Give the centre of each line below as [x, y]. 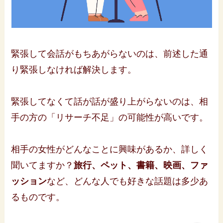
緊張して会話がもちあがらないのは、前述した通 [110, 54]
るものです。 [38, 197]
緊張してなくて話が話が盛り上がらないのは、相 [110, 101]
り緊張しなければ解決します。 [74, 69]
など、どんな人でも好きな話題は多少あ [128, 181]
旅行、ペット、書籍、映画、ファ [141, 165]
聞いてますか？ [43, 165]
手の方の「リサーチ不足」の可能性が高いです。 [110, 117]
